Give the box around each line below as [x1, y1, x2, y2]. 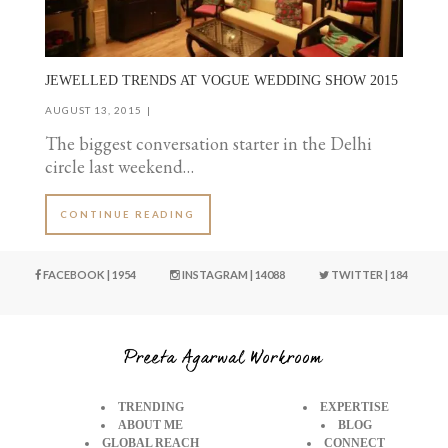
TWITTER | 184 [329, 267, 408, 281]
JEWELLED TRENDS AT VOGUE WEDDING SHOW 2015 [45, 73, 398, 89]
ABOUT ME [118, 418, 183, 433]
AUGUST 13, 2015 [45, 103, 142, 116]
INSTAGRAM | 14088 [180, 267, 285, 281]
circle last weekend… [45, 155, 194, 179]
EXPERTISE [320, 400, 389, 415]
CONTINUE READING [60, 208, 196, 220]
